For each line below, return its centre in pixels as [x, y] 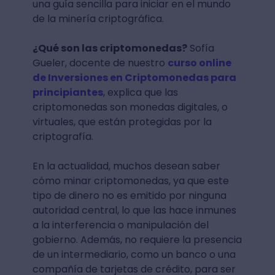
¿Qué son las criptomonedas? [110, 48]
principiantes [68, 92]
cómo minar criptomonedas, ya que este [130, 181]
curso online [199, 63]
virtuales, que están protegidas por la [122, 122]
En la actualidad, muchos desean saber [126, 166]
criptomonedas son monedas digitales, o [130, 107]
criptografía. [64, 137]
